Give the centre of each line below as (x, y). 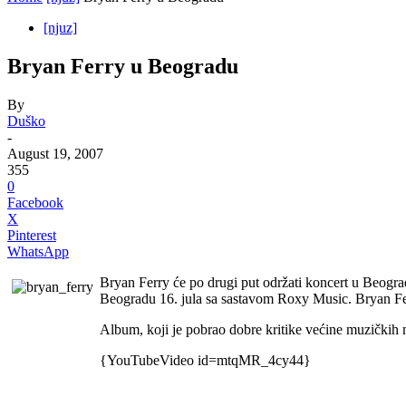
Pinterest (32, 235)
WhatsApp (38, 251)
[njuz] (60, 28)
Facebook (35, 202)
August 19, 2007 (55, 153)
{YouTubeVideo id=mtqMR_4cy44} (205, 360)
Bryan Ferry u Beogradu (123, 66)
